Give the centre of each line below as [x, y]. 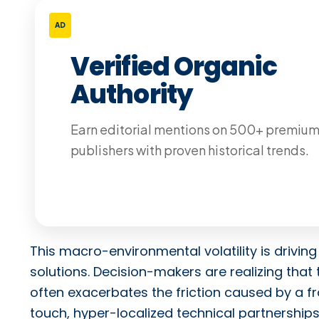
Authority [132, 94]
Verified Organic [174, 66]
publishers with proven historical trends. [190, 150]
